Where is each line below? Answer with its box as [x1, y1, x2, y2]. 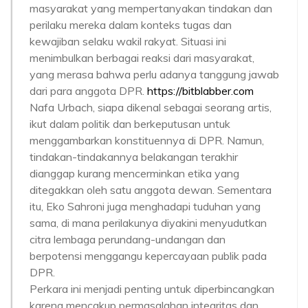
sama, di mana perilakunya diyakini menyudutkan [30, 216, 267, 230]
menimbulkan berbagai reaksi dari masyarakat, [30, 51, 254, 65]
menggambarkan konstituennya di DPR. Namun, [30, 133, 264, 147]
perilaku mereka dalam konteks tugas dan [30, 18, 232, 32]
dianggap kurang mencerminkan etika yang [30, 166, 239, 180]
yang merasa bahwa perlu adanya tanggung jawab [30, 67, 279, 81]
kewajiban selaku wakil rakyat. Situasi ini [30, 34, 226, 48]
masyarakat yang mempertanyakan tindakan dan [30, 1, 272, 15]
